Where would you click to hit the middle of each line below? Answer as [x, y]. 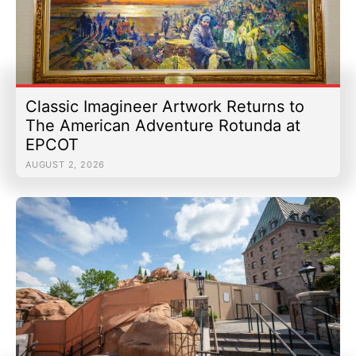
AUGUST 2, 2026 [66, 164]
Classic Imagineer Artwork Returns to [165, 106]
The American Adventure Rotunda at [163, 125]
